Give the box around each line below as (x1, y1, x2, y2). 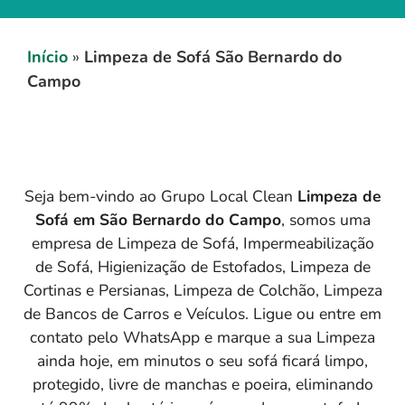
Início (27, 45, 68, 68)
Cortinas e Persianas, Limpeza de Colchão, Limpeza (23, 278, 382, 301)
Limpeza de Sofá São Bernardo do (84, 45, 342, 68)
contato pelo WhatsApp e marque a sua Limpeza (30, 325, 375, 348)
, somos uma (280, 208, 371, 231)
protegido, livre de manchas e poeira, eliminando (32, 372, 373, 395)
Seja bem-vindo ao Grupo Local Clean (24, 184, 297, 207)
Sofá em (34, 208, 99, 231)
